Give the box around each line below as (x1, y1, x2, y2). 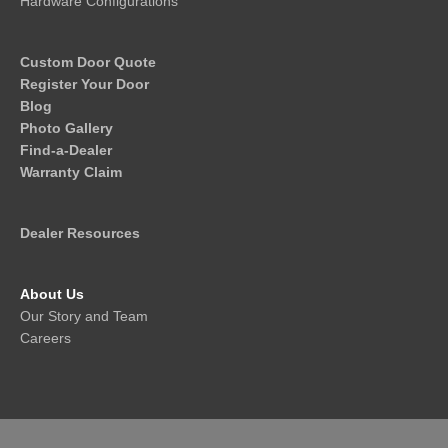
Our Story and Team (20, 308, 148, 325)
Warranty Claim (20, 164, 122, 181)
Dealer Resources (20, 225, 140, 242)
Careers (20, 330, 71, 347)
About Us (20, 286, 84, 303)
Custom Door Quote (20, 54, 156, 71)
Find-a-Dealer (20, 142, 112, 159)
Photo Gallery (20, 120, 113, 137)
